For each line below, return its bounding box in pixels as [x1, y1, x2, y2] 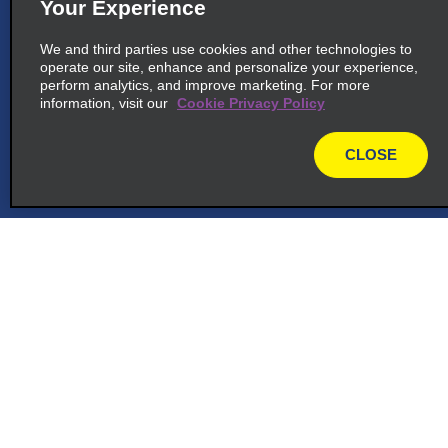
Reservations [50, 359, 134, 376]
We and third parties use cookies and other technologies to [40, 41, 412, 57]
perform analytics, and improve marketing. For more [40, 77, 370, 93]
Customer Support [50, 300, 172, 317]
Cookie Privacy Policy [177, 95, 325, 111]
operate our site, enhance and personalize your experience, [40, 59, 418, 75]
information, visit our [40, 95, 172, 111]
